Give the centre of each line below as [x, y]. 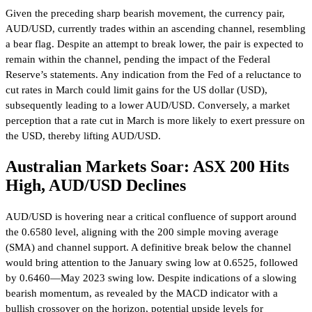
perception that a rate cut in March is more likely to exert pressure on [155, 121]
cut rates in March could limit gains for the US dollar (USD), [136, 90]
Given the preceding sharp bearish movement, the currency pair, [145, 14]
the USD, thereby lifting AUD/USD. [83, 136]
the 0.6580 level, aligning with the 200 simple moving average [142, 232]
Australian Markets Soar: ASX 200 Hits [147, 167]
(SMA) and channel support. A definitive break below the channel [148, 248]
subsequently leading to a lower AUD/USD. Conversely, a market [148, 106]
